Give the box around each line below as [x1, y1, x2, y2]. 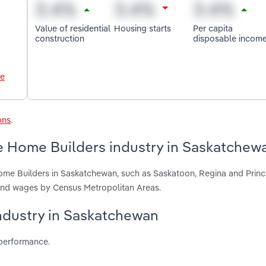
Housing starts [114, 22, 172, 34]
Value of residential [35, 22, 111, 34]
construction [35, 32, 85, 44]
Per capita [192, 22, 233, 34]
